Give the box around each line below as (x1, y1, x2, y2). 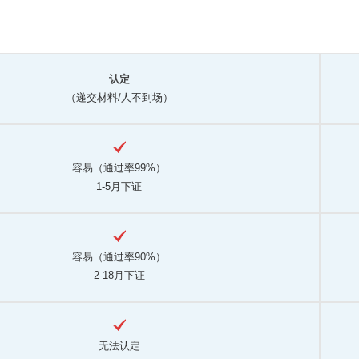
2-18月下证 (93, 269, 145, 282)
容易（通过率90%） (72, 251, 166, 264)
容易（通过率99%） (72, 162, 166, 175)
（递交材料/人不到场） (65, 91, 173, 104)
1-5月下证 (96, 180, 142, 193)
